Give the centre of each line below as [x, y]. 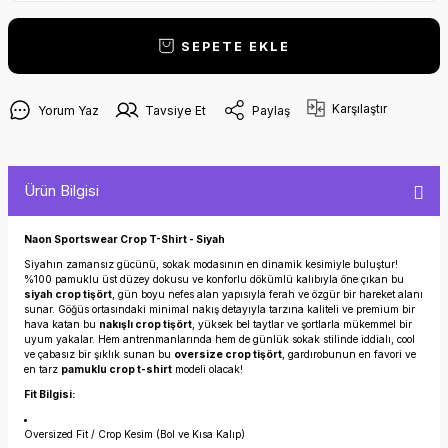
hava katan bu [61, 324]
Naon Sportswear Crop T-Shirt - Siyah [124, 239]
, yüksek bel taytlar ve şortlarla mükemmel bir [302, 324]
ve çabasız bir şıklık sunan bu [99, 354]
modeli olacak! [207, 369]
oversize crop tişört [228, 354]
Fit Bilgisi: [49, 394]
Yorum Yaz [68, 110]
